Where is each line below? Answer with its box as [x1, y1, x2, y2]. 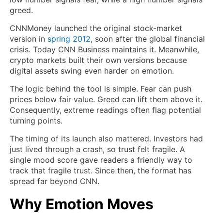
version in [10, 34, 47, 44]
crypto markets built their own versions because [10, 55, 187, 65]
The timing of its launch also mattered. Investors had [10, 134, 203, 144]
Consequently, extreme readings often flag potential [10, 105, 201, 115]
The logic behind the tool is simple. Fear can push [10, 84, 191, 94]
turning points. [10, 116, 62, 126]
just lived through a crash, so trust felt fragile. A [10, 144, 185, 155]
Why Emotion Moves [10, 195, 154, 213]
